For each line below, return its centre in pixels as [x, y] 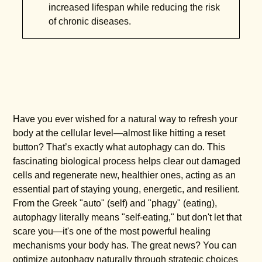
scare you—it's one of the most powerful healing [112, 232]
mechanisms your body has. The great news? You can [125, 246]
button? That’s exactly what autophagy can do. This [119, 147]
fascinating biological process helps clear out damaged [127, 161]
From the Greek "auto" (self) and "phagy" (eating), [115, 204]
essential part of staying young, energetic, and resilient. [127, 189]
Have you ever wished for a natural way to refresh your [125, 119]
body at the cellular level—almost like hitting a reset [119, 133]
